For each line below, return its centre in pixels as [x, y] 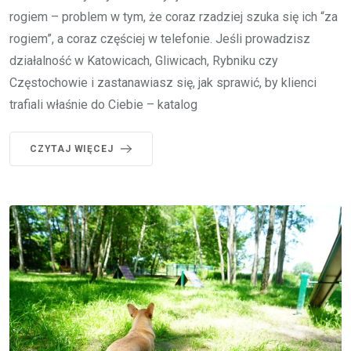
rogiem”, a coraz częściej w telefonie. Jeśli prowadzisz [160, 39]
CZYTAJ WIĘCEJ [72, 149]
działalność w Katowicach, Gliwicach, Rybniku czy [144, 61]
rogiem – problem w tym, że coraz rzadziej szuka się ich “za [174, 17]
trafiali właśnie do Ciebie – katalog [103, 105]
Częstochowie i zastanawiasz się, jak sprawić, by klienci [163, 83]
